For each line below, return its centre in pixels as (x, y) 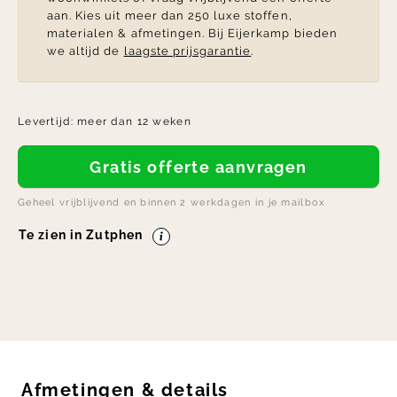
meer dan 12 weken (134, 122)
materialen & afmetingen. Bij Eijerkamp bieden (192, 34)
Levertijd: (48, 122)
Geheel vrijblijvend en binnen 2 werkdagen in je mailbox (172, 202)
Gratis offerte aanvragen (205, 167)
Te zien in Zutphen (85, 235)
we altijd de (86, 51)
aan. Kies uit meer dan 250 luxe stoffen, (170, 16)
